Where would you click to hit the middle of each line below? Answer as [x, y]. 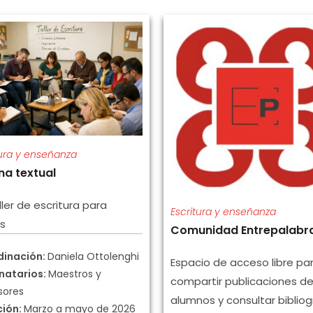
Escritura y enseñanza [223, 212]
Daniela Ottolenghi [93, 257]
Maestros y [75, 274]
